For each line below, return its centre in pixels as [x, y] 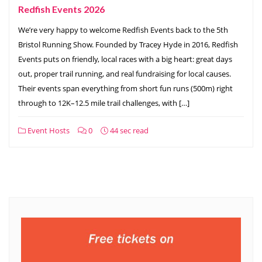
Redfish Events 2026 [61, 9]
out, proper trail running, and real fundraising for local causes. [125, 73]
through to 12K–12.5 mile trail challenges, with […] [104, 103]
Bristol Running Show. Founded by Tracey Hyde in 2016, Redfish [128, 44]
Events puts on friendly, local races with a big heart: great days [125, 59]
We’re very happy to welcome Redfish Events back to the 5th [123, 30]
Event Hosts [48, 130]
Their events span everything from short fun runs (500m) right [125, 88]
